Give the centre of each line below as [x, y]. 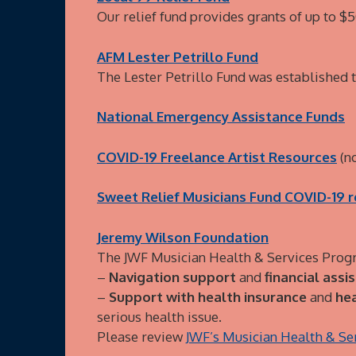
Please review [141, 336]
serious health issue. [159, 316]
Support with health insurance [208, 296]
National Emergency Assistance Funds [221, 116]
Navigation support [172, 277]
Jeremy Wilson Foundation [183, 237]
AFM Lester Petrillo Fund [178, 56]
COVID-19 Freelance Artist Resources [217, 157]
